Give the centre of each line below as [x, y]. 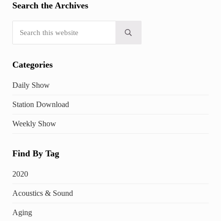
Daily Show [31, 85]
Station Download [40, 104]
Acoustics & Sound [42, 193]
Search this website [38, 25]
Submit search [147, 36]
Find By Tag [36, 154]
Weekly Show [34, 123]
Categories [32, 64]
